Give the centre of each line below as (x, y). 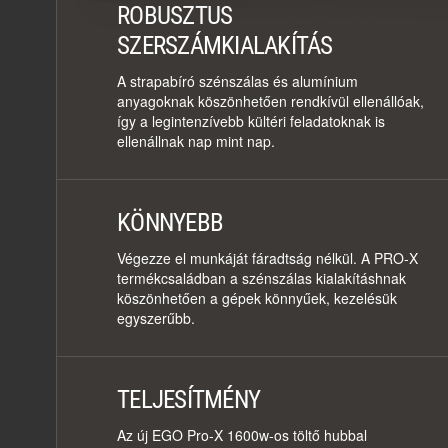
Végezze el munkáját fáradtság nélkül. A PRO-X (267, 258)
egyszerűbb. (156, 318)
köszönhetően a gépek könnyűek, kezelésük (257, 298)
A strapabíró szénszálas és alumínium (237, 81)
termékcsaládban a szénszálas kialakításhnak (261, 278)
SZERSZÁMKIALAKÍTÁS (225, 46)
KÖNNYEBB (170, 223)
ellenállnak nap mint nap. (196, 141)
